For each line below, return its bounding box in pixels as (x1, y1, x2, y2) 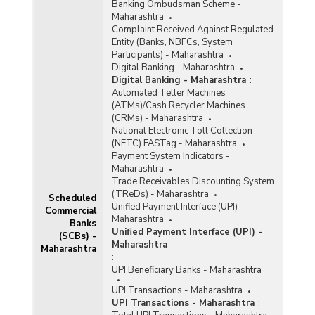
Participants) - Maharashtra (111, 49, 224, 62)
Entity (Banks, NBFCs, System (111, 36, 233, 49)
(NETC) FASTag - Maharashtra (111, 137, 237, 150)
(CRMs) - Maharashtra (111, 112, 203, 125)
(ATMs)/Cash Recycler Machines (111, 99, 245, 112)
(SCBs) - (58, 230, 96, 243)
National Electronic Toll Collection (111, 124, 252, 138)
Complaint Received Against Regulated (111, 23, 274, 37)
